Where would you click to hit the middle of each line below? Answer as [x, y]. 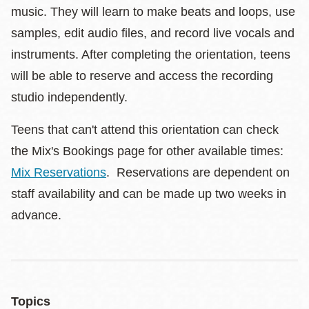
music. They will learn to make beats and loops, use [153, 11]
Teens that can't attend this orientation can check [145, 129]
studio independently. [74, 97]
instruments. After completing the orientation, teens [151, 54]
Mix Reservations [59, 172]
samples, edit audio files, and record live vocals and [153, 33]
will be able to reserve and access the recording [142, 76]
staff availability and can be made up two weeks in [149, 193]
